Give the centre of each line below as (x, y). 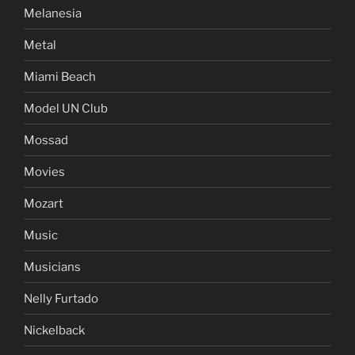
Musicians (52, 267)
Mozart (44, 203)
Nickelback (54, 330)
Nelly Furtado (61, 298)
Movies (44, 172)
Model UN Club (66, 108)
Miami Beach (60, 76)
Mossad (46, 140)
